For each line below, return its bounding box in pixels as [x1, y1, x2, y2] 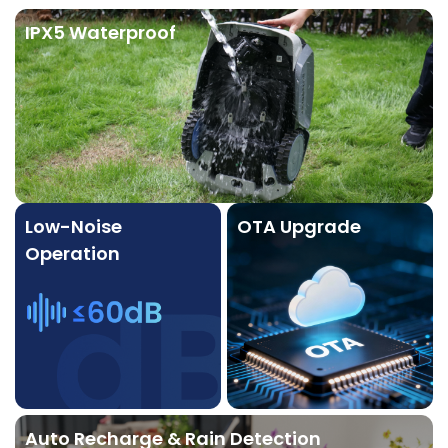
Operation [25, 240, 120, 266]
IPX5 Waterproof [25, 20, 176, 46]
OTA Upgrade [237, 213, 361, 239]
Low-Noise [25, 213, 122, 239]
